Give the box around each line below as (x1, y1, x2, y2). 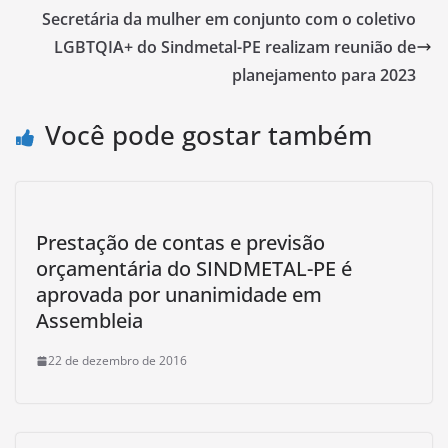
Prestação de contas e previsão (36, 229, 325, 256)
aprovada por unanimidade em (36, 281, 322, 308)
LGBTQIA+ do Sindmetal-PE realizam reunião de (54, 36, 416, 58)
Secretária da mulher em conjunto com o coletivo (42, 8, 416, 30)
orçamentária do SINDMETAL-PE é (36, 255, 352, 282)
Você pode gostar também (45, 117, 372, 153)
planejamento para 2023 (232, 64, 416, 86)
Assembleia (36, 307, 143, 334)
